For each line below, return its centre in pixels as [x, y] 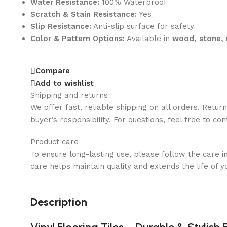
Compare [53, 71]
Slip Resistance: [61, 26]
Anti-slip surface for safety [143, 26]
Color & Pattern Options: [78, 38]
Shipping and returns [69, 95]
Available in [148, 38]
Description [59, 202]
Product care [54, 142]
